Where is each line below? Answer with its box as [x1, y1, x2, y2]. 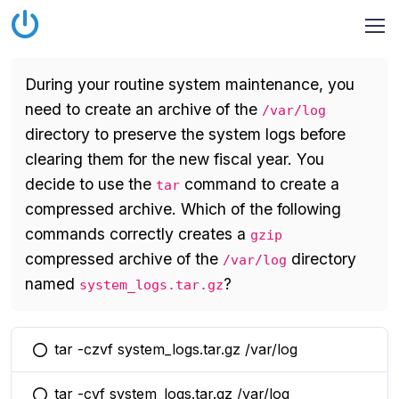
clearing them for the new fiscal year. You [25, 150, 324, 168]
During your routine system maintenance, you [25, 75, 354, 94]
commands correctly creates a [25, 224, 250, 243]
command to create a [180, 175, 339, 193]
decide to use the [25, 175, 156, 193]
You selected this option [38, 350, 200, 368]
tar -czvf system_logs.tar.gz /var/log [54, 340, 297, 358]
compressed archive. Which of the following [25, 199, 341, 218]
